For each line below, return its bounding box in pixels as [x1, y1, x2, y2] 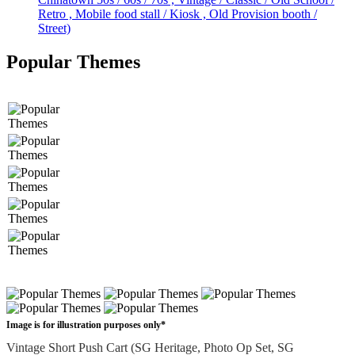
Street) [38, 21, 71, 36]
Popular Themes [6, 52, 140, 73]
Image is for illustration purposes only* [6, 319, 166, 331]
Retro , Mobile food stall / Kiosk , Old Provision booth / [38, 7, 317, 21]
